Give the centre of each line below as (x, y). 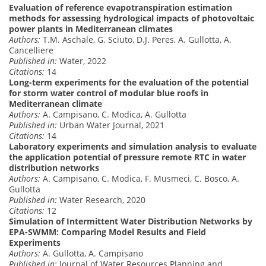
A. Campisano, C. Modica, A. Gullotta (113, 114)
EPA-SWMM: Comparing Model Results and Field (107, 232)
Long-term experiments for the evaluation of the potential (129, 82)
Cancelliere (31, 50)
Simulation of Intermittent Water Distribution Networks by (131, 221)
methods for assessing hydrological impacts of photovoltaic (132, 18)
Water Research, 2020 (101, 199)
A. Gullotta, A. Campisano (92, 253)
